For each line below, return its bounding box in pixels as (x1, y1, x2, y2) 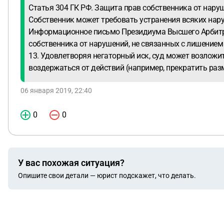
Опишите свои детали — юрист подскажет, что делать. (18, 171, 196, 179)
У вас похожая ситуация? (18, 157, 124, 168)
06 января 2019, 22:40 (20, 86, 92, 94)
